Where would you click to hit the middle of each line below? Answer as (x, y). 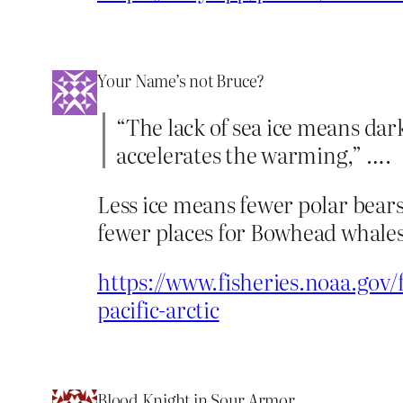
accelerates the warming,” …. (254, 154)
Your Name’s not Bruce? (181, 80)
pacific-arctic (158, 309)
